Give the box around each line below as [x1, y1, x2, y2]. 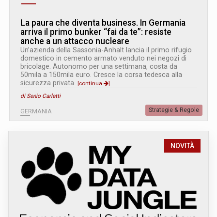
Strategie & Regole [149, 106, 199, 113]
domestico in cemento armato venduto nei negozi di [20, 54, 186, 62]
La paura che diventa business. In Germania [20, 17, 186, 28]
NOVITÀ [170, 141, 194, 150]
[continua [77, 79, 104, 87]
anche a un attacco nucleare [20, 36, 129, 46]
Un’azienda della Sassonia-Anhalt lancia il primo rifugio [20, 46, 192, 54]
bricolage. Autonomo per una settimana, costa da [20, 62, 177, 70]
